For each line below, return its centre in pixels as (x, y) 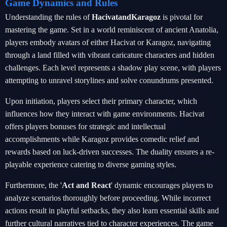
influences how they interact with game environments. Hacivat (105, 114)
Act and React (86, 185)
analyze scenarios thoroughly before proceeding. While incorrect (108, 198)
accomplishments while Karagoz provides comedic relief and (102, 139)
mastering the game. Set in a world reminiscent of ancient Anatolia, (112, 30)
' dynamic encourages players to (162, 185)
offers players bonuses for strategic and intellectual (85, 126)
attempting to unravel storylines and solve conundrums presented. (109, 80)
